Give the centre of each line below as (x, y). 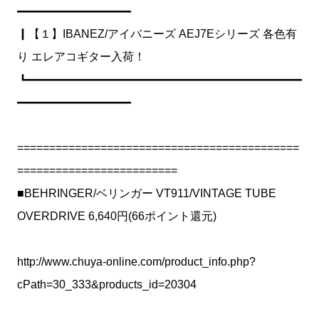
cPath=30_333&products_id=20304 (107, 284)
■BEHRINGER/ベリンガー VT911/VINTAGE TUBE (147, 193)
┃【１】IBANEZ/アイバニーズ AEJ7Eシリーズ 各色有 (157, 34)
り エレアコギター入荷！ (81, 57)
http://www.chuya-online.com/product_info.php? (136, 262)
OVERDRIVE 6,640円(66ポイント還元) (117, 216)
